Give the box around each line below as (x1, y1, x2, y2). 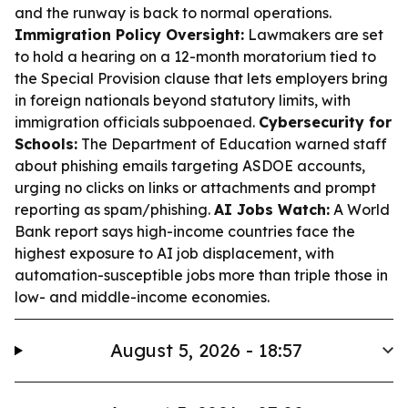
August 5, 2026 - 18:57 (109, 339, 302, 362)
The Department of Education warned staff (77, 135, 387, 153)
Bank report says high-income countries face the (15, 222, 355, 240)
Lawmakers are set (244, 25, 383, 44)
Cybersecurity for (259, 113, 392, 131)
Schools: (15, 135, 77, 153)
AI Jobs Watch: (214, 200, 330, 219)
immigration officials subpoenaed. (15, 113, 259, 131)
